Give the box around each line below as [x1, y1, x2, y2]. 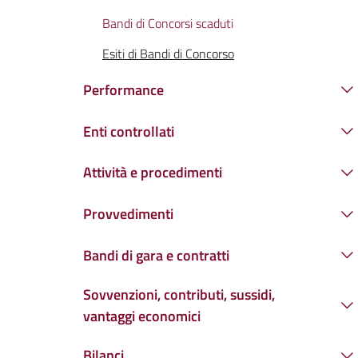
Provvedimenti [83, 203, 173, 225]
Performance [83, 78, 164, 101]
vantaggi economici [83, 305, 201, 328]
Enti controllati [83, 120, 174, 142]
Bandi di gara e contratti [83, 244, 229, 266]
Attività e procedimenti [83, 161, 222, 184]
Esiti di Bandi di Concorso [102, 44, 234, 64]
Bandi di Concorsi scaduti [102, 13, 233, 33]
